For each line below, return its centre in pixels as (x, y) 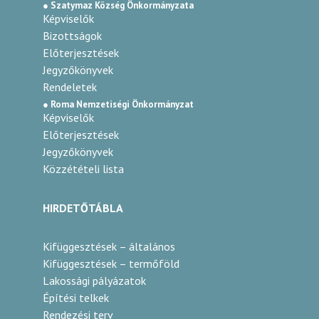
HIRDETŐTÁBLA (83, 208)
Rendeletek (70, 87)
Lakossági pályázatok (94, 281)
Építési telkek (76, 298)
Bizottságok (72, 36)
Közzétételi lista (83, 169)
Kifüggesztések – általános (109, 246)
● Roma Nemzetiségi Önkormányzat (118, 104)
